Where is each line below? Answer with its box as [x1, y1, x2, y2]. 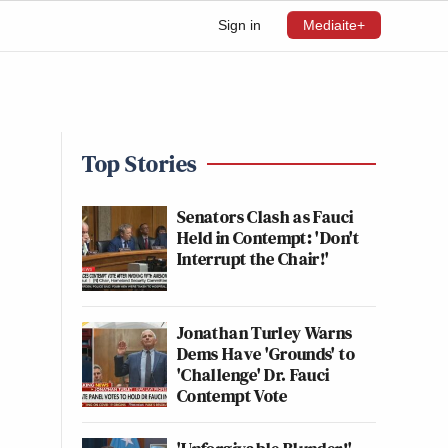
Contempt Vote [177, 383, 288, 408]
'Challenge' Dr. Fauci [177, 362, 330, 387]
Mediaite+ [303, 17, 365, 33]
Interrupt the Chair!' [177, 246, 330, 271]
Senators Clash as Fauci [177, 204, 354, 229]
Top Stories [82, 147, 197, 180]
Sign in [218, 17, 261, 33]
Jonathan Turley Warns [177, 320, 353, 345]
